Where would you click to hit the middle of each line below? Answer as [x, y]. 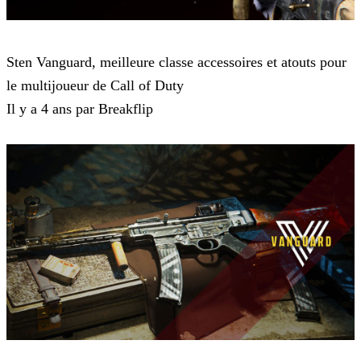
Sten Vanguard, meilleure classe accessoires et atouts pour [176, 62]
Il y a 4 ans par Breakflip [80, 109]
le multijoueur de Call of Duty [95, 86]
